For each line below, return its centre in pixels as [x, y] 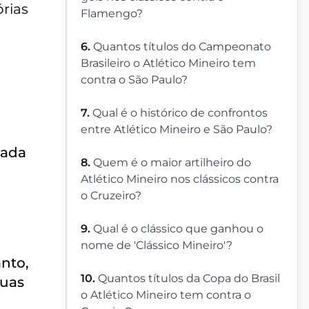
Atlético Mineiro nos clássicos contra [180, 179]
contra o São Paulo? [134, 80]
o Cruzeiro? [111, 196]
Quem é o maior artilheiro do [172, 163]
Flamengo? [112, 14]
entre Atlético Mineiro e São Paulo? [177, 130]
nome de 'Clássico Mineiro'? [157, 246]
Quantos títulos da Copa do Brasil [189, 279]
